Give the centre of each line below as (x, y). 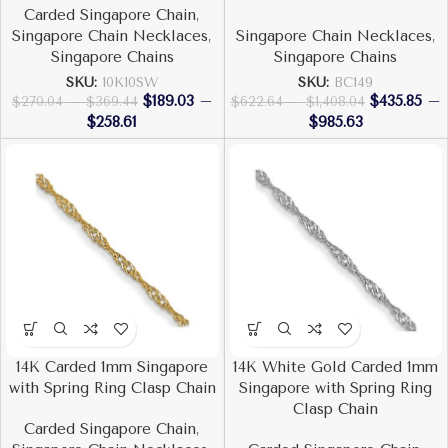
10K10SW (130, 82)
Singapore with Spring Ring (336, 387)
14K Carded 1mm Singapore (112, 366)
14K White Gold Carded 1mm (336, 366)
